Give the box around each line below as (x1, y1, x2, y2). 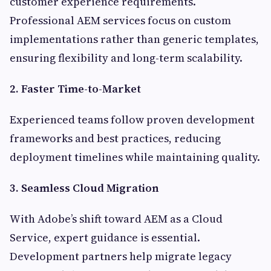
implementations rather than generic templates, (10, 31, 259, 47)
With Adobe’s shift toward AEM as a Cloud (10, 211, 223, 227)
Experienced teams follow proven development (10, 112, 255, 128)
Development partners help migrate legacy (10, 249, 232, 264)
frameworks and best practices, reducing (10, 131, 221, 146)
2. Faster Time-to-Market (10, 81, 141, 97)
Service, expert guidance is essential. (10, 230, 200, 246)
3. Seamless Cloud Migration (10, 180, 159, 196)
